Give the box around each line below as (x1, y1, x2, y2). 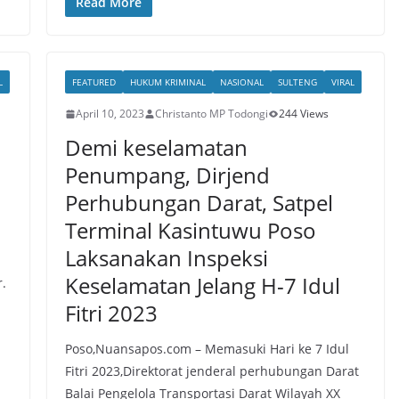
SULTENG (277, 76, 317, 88)
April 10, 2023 (75, 106, 144, 121)
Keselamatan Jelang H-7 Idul (64, 271, 340, 300)
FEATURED (71, 76, 116, 88)
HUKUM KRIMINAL (129, 76, 206, 88)
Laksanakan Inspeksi (64, 243, 268, 273)
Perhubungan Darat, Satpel (64, 188, 333, 217)
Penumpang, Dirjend (64, 160, 270, 190)
